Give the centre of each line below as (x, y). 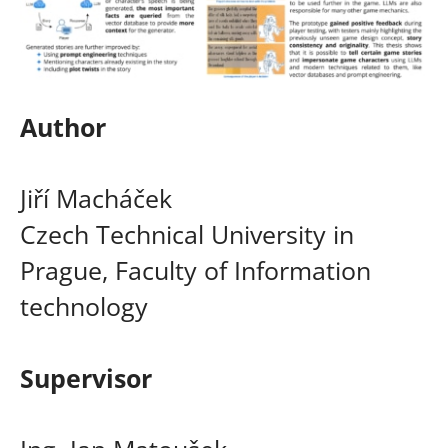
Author (63, 126)
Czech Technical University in (187, 233)
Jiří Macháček (96, 197)
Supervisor (86, 378)
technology (84, 305)
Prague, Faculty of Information (195, 269)
